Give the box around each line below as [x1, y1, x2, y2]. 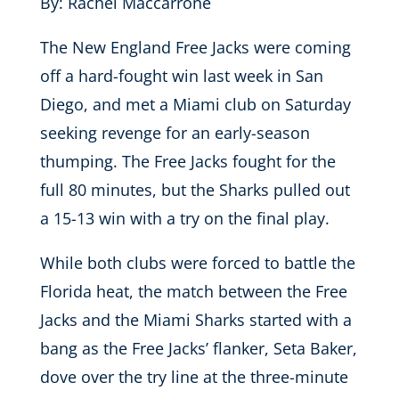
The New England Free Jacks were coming [39, 37, 351, 59]
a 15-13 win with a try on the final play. [39, 208, 334, 230]
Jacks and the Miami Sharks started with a [39, 309, 352, 331]
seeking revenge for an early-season [39, 122, 310, 144]
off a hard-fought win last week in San [39, 65, 323, 87]
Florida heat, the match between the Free [39, 281, 347, 303]
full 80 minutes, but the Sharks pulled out [39, 179, 350, 201]
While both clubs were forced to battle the [39, 252, 355, 274]
